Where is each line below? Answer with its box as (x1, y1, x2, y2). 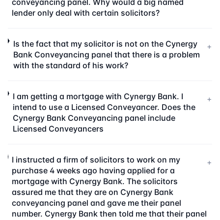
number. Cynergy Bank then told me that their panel (11, 209, 207, 219)
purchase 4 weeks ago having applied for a (11, 165, 175, 175)
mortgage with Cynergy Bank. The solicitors (11, 176, 178, 186)
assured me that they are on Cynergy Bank (11, 187, 173, 197)
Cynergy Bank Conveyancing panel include (12, 113, 175, 123)
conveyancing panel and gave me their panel (11, 198, 181, 208)
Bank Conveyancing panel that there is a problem (13, 50, 200, 59)
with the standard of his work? (13, 60, 128, 70)
